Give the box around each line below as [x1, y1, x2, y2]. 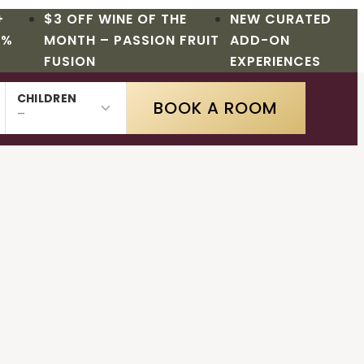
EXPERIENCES [229, 52, 321, 71]
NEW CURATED [229, 10, 331, 28]
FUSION [43, 52, 96, 71]
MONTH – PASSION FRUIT [43, 31, 219, 50]
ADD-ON [229, 31, 290, 50]
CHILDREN [16, 90, 77, 106]
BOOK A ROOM [154, 97, 279, 119]
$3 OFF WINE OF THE [43, 10, 187, 28]
